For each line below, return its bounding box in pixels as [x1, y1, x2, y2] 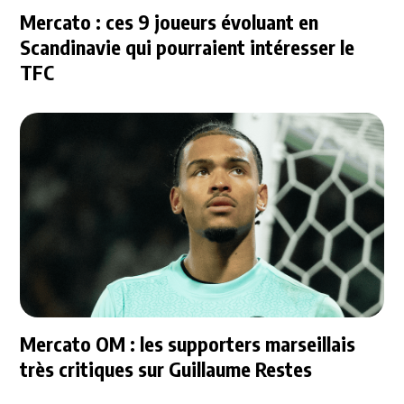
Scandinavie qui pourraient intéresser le [20, 33, 355, 60]
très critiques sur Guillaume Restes [20, 355, 313, 381]
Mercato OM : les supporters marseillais [20, 330, 356, 356]
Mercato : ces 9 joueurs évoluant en [20, 8, 319, 34]
